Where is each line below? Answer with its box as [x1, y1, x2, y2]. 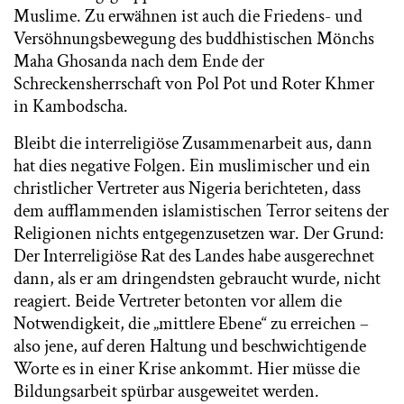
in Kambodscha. [14, 95, 128, 119]
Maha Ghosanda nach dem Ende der [14, 50, 264, 74]
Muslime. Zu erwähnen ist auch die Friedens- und [14, 5, 363, 29]
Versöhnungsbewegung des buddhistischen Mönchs [14, 27, 374, 51]
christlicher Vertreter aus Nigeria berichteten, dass [14, 177, 361, 201]
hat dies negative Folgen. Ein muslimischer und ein [14, 154, 371, 179]
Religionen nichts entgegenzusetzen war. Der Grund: [14, 222, 384, 246]
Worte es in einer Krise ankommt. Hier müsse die [14, 357, 360, 381]
